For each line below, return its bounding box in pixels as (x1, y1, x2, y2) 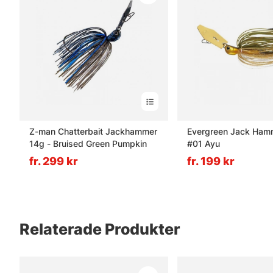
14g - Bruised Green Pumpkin (29, 138, 147, 149)
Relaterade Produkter (19, 220, 180, 239)
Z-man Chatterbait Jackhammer (29, 126, 157, 137)
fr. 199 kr (187, 155, 235, 168)
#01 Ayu (187, 138, 220, 149)
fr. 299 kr (29, 155, 78, 168)
